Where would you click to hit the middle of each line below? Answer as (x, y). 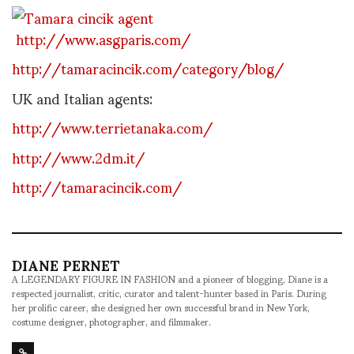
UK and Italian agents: (82, 97)
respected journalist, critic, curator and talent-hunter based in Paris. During (169, 293)
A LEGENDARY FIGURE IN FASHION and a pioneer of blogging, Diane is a (170, 279)
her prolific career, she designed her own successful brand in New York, (161, 307)
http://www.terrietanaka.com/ (112, 127)
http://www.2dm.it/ (78, 156)
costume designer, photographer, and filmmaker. (111, 322)
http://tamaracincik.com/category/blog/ (148, 68)
